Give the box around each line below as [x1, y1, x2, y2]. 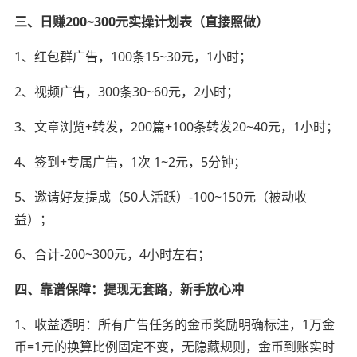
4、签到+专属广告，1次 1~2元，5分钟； [14, 152, 246, 171]
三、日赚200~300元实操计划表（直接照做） [14, 12, 269, 30]
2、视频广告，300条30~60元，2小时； [14, 82, 239, 100]
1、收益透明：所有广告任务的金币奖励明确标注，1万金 [14, 315, 335, 333]
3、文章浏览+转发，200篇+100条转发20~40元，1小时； [14, 117, 339, 135]
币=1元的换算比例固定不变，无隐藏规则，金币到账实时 [14, 337, 335, 355]
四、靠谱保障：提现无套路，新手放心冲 [14, 280, 244, 298]
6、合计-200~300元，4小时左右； [14, 245, 210, 263]
